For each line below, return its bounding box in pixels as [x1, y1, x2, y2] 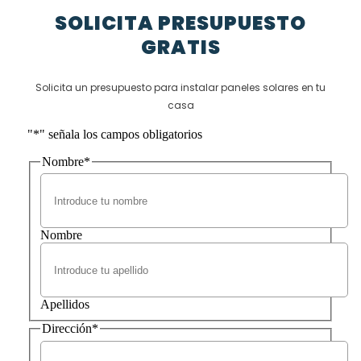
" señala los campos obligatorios [39, 127, 202, 141]
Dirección [41, 322, 92, 336]
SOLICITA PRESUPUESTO [55, 9, 306, 36]
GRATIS [140, 33, 221, 60]
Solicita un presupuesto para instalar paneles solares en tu [35, 80, 326, 94]
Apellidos [39, 297, 89, 312]
